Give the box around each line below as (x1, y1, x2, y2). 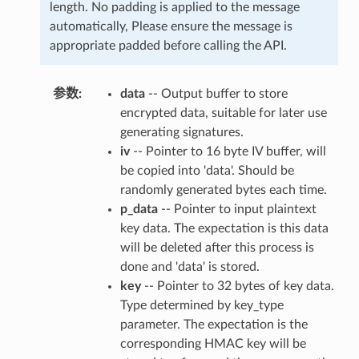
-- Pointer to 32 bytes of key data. (140, 279, 334, 292)
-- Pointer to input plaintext (157, 202, 317, 216)
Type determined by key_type (119, 298, 284, 312)
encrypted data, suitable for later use (119, 106, 327, 119)
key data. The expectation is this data (119, 221, 329, 235)
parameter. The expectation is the (119, 317, 308, 331)
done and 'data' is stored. (119, 260, 260, 273)
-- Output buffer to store (144, 87, 288, 100)
